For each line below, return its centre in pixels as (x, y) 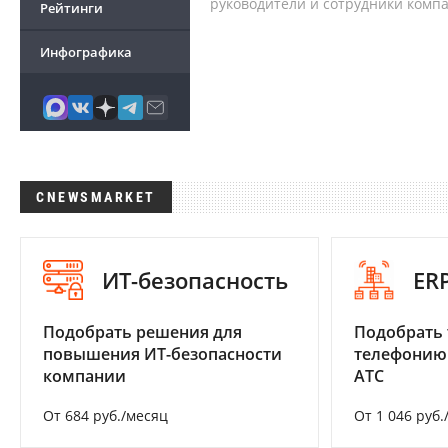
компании (84, 376)
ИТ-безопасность (195, 280)
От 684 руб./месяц (105, 416)
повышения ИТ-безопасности (162, 354)
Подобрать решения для (142, 332)
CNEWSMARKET (96, 197)
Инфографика (86, 52)
